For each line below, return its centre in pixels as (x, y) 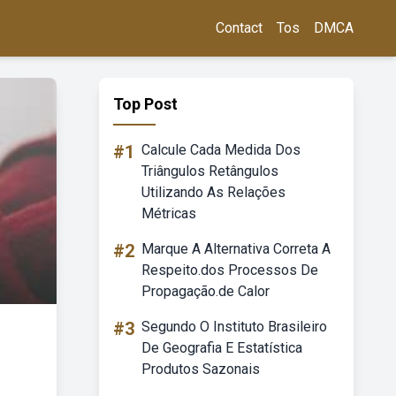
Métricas (169, 213)
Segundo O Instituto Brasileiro (234, 327)
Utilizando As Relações (213, 192)
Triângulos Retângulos (210, 171)
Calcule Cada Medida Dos (221, 150)
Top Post (145, 104)
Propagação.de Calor (206, 291)
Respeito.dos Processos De (230, 270)
